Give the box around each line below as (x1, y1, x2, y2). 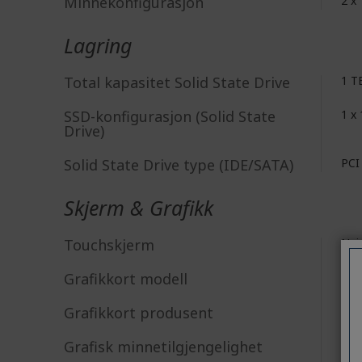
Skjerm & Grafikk (64, 194, 213, 221)
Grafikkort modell (64, 269, 187, 288)
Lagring (64, 32, 132, 59)
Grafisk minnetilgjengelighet (64, 337, 263, 356)
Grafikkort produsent (64, 303, 213, 322)
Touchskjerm (64, 235, 154, 255)
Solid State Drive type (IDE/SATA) (64, 155, 293, 175)
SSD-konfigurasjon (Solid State (64, 107, 276, 126)
